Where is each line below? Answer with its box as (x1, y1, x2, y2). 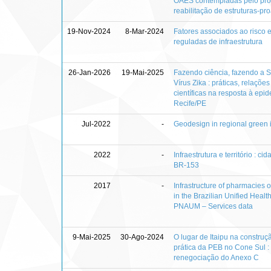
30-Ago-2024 (120, 232, 164, 241)
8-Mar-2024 (125, 27, 164, 36)
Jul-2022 (82, 119, 111, 128)
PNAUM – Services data (174, 201, 253, 211)
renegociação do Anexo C (174, 253, 259, 262)
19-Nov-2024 (67, 27, 111, 36)
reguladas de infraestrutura (174, 37, 263, 46)
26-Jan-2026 (68, 68, 111, 77)
